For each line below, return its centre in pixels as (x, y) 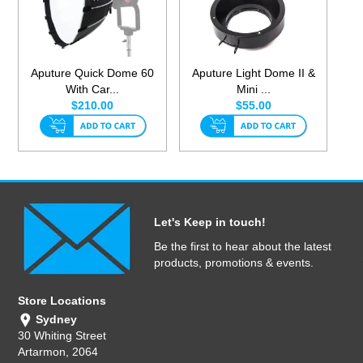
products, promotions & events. (234, 263)
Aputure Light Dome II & (253, 73)
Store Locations (62, 301)
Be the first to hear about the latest (243, 247)
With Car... (93, 90)
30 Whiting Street (62, 336)
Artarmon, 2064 (58, 352)
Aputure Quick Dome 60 (93, 73)
